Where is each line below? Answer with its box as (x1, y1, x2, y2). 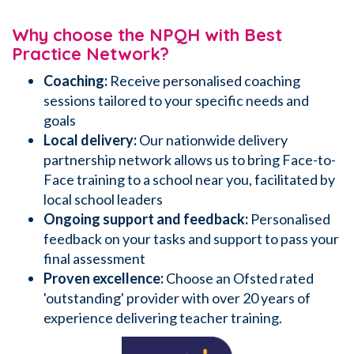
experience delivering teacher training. (43, 308, 282, 326)
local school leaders (43, 190, 163, 208)
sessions (43, 91, 98, 109)
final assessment (43, 249, 145, 267)
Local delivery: (43, 130, 139, 149)
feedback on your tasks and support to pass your (43, 229, 339, 247)
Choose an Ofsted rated (166, 269, 314, 287)
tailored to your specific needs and (98, 91, 309, 109)
